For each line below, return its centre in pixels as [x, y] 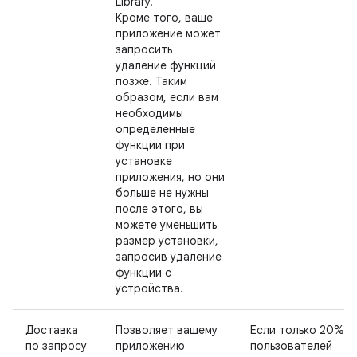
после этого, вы [159, 209]
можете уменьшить [166, 225]
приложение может [168, 33]
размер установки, [167, 241]
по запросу [56, 346]
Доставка [52, 330]
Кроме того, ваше [164, 18]
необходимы [149, 113]
